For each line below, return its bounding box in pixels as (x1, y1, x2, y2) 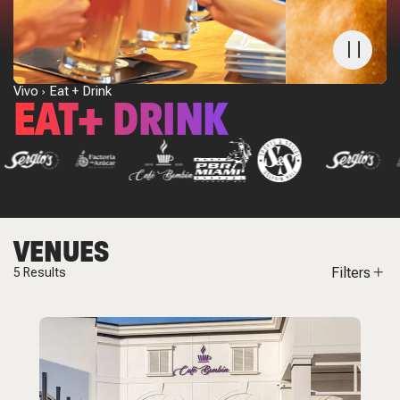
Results (21, 264, 66, 279)
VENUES (13, 231, 109, 271)
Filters (331, 263, 371, 281)
